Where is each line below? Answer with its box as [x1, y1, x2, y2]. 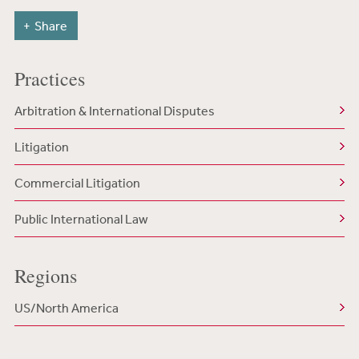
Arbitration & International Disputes [14, 103, 215, 119]
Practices [14, 66, 85, 91]
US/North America [14, 300, 119, 316]
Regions [14, 263, 77, 288]
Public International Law [14, 211, 148, 227]
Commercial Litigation [14, 175, 140, 191]
